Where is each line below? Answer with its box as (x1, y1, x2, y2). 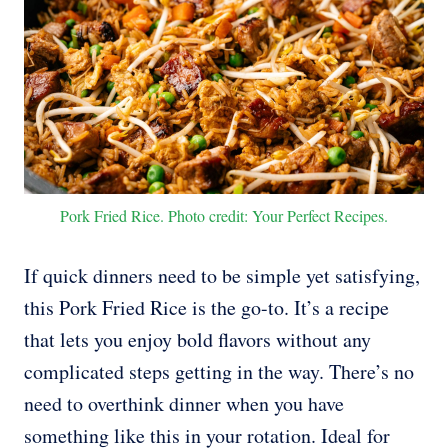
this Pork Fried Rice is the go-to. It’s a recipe (24, 294, 389, 322)
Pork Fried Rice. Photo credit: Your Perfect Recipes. (60, 205, 388, 227)
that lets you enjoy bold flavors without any (24, 326, 371, 354)
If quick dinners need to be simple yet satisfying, (24, 262, 420, 290)
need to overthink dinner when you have (24, 390, 344, 418)
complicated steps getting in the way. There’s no (24, 358, 414, 386)
